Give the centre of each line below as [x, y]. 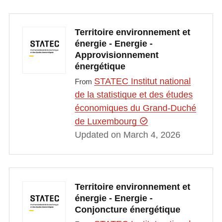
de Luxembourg [107, 121]
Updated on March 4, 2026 [127, 135]
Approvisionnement [116, 55]
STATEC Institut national [142, 81]
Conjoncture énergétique [127, 209]
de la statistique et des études [134, 94]
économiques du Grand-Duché [135, 108]
